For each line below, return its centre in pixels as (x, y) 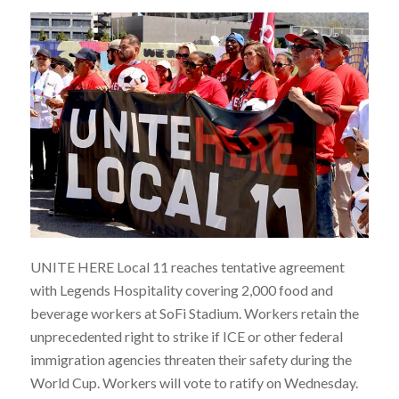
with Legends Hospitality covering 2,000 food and (181, 290)
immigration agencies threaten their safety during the (191, 360)
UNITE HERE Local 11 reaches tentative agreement (187, 267)
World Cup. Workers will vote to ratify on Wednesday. (194, 383)
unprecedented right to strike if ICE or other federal (186, 337)
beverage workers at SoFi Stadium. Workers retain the (194, 313)
